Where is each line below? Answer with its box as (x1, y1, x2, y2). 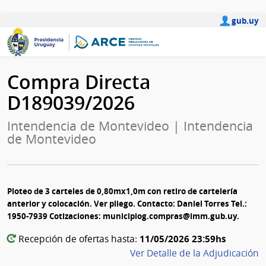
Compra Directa (7, 69, 151, 96)
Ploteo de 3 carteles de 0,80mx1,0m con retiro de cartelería (7, 185, 237, 197)
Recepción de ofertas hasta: (16, 233, 140, 246)
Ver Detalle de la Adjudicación (130, 247, 259, 260)
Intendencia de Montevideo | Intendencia (7, 117, 253, 135)
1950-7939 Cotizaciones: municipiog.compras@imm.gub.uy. (7, 210, 239, 222)
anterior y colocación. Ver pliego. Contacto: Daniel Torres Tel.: (7, 198, 247, 210)
